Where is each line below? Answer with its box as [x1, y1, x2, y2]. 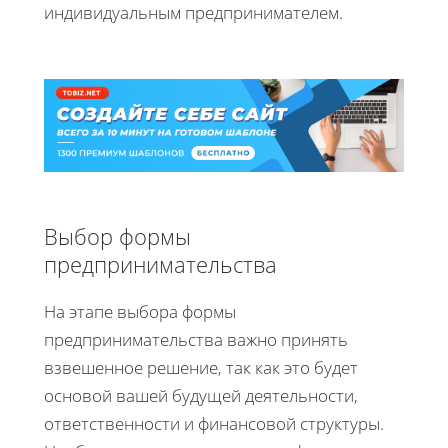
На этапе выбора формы [44, 299, 236, 323]
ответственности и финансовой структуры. [44, 411, 384, 435]
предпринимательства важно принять [44, 327, 348, 351]
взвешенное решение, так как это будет [44, 355, 358, 379]
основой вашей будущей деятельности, [44, 383, 358, 407]
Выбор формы [44, 220, 191, 251]
